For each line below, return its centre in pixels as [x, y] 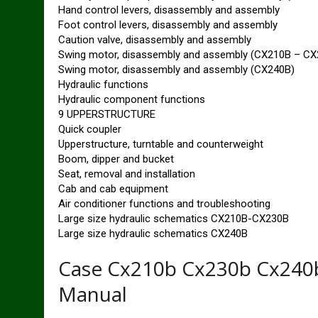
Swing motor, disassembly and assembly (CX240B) [176, 70]
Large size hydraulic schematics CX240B [153, 234]
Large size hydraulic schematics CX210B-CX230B [174, 219]
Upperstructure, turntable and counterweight [161, 144]
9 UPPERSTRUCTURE [107, 114]
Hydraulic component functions [132, 99]
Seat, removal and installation [127, 174]
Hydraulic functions [103, 84]
